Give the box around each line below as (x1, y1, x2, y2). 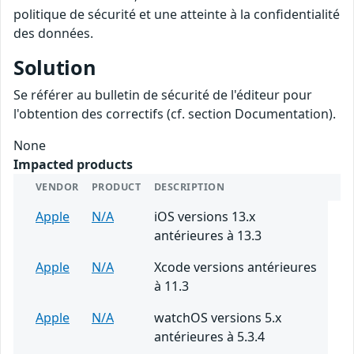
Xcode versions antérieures (154, 258, 317, 276)
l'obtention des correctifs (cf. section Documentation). (13, 104, 336, 122)
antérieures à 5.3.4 (154, 327, 265, 345)
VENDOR (36, 179, 79, 194)
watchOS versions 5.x (154, 308, 281, 326)
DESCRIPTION (154, 179, 225, 194)
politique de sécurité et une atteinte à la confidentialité (13, 5, 340, 23)
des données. (13, 24, 93, 42)
